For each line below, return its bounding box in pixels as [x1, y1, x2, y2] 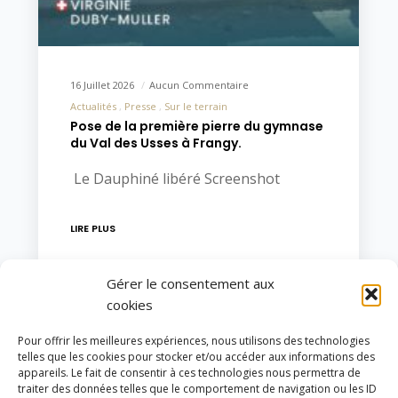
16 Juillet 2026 [69, 77, 137, 92]
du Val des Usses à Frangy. [69, 133, 242, 152]
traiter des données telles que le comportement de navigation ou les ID [18, 381, 377, 396]
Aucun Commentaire [148, 77, 249, 92]
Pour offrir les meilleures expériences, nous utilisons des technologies [18, 333, 370, 348]
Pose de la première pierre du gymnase [69, 116, 323, 135]
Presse [123, 99, 156, 113]
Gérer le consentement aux [107, 275, 275, 292]
